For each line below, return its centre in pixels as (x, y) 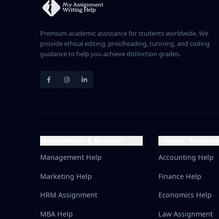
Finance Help (180, 176)
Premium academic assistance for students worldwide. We (124, 33)
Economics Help (185, 195)
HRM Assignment (69, 195)
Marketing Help (66, 176)
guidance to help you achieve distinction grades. (110, 54)
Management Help (71, 157)
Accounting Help (186, 157)
